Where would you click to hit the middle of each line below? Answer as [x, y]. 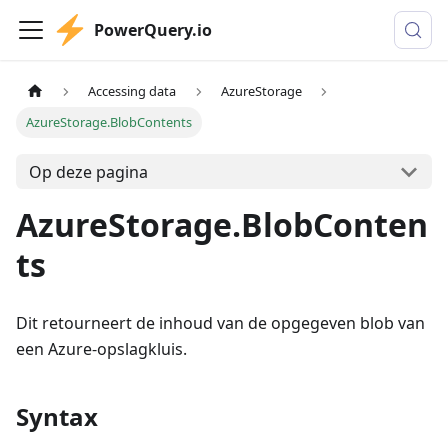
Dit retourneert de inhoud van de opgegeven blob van [220, 323]
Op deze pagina [88, 171]
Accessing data [132, 91]
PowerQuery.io [153, 30]
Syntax [57, 417]
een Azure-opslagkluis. [101, 349]
